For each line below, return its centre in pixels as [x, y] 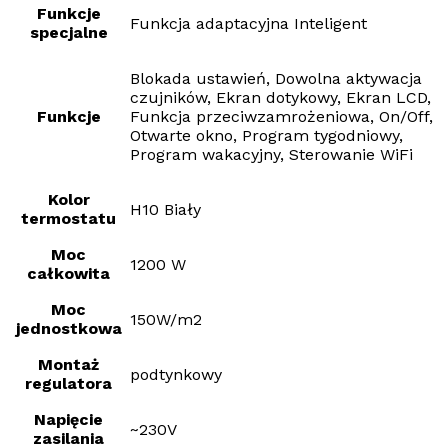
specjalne [68, 33]
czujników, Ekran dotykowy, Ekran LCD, [280, 98]
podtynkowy [176, 375]
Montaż [68, 365]
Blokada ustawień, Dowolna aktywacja [276, 79]
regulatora [68, 384]
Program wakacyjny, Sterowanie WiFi [271, 155]
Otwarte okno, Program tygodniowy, [266, 136]
